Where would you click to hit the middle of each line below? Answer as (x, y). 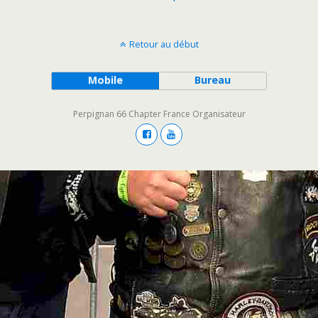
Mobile (105, 80)
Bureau (213, 80)
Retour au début (164, 44)
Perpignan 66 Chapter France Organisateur (159, 114)
